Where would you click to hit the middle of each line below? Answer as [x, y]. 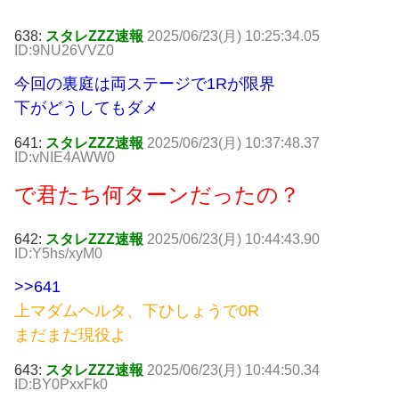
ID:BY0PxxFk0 [61, 385]
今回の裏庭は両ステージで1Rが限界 [145, 84]
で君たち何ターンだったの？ [157, 195]
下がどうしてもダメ [86, 108]
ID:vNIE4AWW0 [65, 158]
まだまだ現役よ [70, 335]
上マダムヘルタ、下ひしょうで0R [137, 311]
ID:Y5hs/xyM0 [58, 254]
